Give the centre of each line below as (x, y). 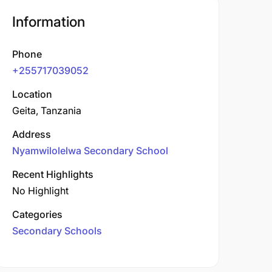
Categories (37, 214)
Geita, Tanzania (47, 110)
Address (32, 134)
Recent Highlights (53, 174)
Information (49, 22)
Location (32, 94)
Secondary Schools (57, 231)
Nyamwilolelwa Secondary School (90, 151)
